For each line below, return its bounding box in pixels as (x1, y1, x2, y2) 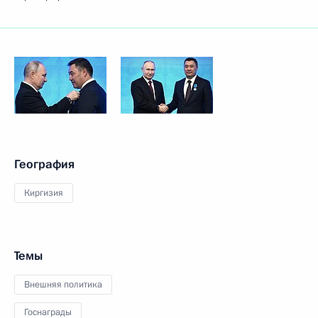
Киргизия (24, 187, 63, 199)
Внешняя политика (24, 278, 102, 291)
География (14, 156, 75, 172)
